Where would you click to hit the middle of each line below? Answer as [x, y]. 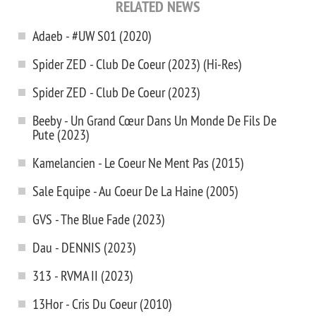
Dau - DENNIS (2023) [84, 247]
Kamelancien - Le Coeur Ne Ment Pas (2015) [138, 163]
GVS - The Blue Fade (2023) [99, 219]
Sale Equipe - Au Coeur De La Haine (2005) [135, 191]
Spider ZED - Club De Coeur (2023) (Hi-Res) [137, 64]
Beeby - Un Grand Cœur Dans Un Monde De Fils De [154, 120]
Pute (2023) [61, 134]
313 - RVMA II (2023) [83, 275]
